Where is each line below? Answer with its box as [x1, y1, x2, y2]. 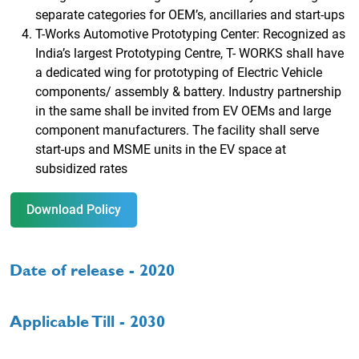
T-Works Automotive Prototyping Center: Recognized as [35, 26, 345, 42]
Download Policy [26, 201, 121, 217]
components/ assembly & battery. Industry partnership [35, 83, 341, 99]
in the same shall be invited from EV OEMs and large [35, 103, 331, 119]
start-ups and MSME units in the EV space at [35, 141, 286, 157]
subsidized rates [35, 160, 127, 176]
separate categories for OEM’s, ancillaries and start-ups [35, 6, 348, 22]
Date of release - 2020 [10, 260, 175, 280]
